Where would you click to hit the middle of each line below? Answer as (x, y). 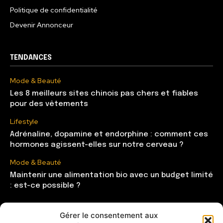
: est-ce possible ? (45, 186)
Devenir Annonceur (42, 25)
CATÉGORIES (31, 217)
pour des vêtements (49, 104)
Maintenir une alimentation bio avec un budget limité (111, 175)
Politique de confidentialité (54, 10)
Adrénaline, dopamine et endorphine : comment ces (109, 135)
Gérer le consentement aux (109, 215)
